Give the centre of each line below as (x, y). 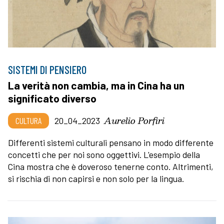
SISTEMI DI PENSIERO (47, 70)
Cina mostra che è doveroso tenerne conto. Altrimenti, (111, 167)
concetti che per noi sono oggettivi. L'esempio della (104, 155)
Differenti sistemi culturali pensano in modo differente (111, 143)
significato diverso (52, 98)
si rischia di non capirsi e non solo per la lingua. (96, 179)
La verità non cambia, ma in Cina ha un (96, 85)
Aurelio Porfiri (134, 120)
